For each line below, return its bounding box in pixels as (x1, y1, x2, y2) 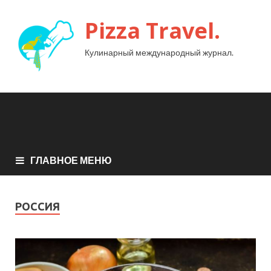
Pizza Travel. (85, 16, 220, 45)
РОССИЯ (15, 200, 60, 212)
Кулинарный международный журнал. (85, 47, 233, 57)
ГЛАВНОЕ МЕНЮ (30, 154, 112, 166)
